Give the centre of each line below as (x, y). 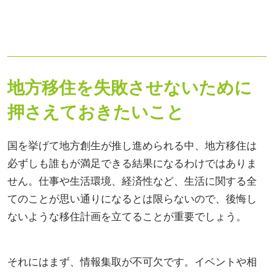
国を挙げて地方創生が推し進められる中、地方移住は (132, 146)
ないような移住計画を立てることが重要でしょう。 (127, 217)
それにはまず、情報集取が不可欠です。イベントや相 (132, 262)
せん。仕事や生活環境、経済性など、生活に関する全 (132, 181)
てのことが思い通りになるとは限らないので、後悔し (132, 199)
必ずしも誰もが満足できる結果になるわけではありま (132, 163)
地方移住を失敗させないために (130, 87)
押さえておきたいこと (96, 112)
